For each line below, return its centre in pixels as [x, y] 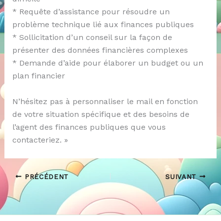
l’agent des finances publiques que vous [89, 127]
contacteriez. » [40, 140]
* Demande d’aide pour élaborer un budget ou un [108, 63]
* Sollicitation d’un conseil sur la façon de [92, 37]
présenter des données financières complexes [100, 50]
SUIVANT [182, 176]
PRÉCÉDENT [45, 176]
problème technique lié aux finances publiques [103, 24]
